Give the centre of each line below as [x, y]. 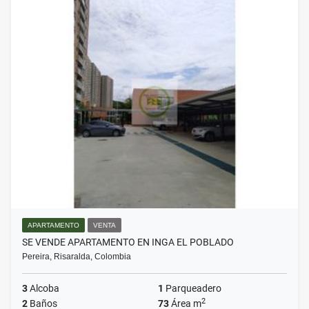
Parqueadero [192, 289]
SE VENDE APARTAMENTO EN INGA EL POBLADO [128, 242]
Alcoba [43, 289]
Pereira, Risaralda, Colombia [77, 257]
